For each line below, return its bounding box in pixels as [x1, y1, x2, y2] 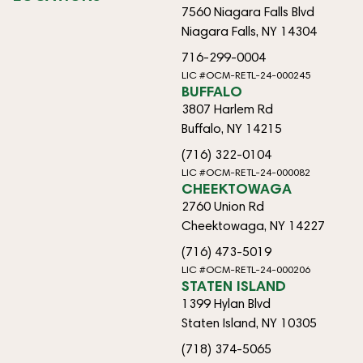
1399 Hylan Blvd [181, 295, 271, 311]
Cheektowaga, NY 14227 [181, 217, 325, 233]
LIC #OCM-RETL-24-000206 [181, 263, 310, 275]
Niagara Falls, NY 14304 [181, 23, 317, 39]
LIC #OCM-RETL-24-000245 [181, 68, 310, 81]
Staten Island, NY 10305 [181, 314, 317, 331]
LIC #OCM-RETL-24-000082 [181, 165, 310, 178]
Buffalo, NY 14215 [181, 120, 282, 136]
